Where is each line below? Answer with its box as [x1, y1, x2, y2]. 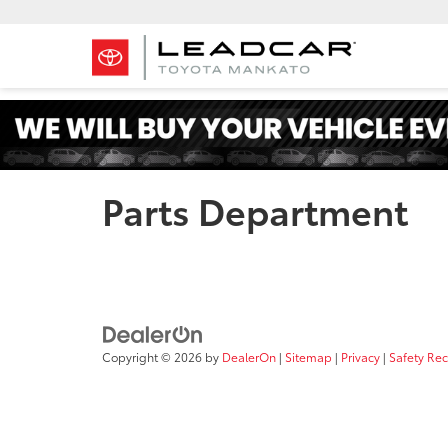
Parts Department [102, 184, 408, 235]
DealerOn [222, 348, 276, 366]
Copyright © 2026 [102, 348, 205, 366]
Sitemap [285, 348, 332, 366]
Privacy [341, 348, 380, 366]
